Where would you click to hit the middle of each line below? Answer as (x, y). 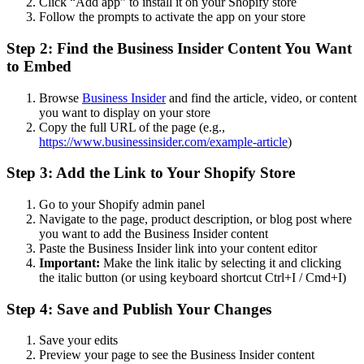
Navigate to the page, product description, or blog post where (195, 219)
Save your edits (78, 340)
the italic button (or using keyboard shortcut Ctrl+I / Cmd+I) (193, 278)
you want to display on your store (125, 112)
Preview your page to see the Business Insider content (177, 355)
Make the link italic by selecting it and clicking (221, 263)
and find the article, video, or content (261, 97)
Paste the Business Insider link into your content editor (178, 249)
